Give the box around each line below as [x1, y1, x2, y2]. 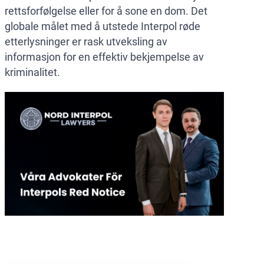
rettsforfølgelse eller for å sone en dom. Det [5, 5, 207, 18]
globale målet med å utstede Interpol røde [5, 20, 200, 33]
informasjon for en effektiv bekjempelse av [5, 51, 204, 64]
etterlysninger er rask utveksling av [5, 35, 167, 48]
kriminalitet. [5, 66, 60, 79]
